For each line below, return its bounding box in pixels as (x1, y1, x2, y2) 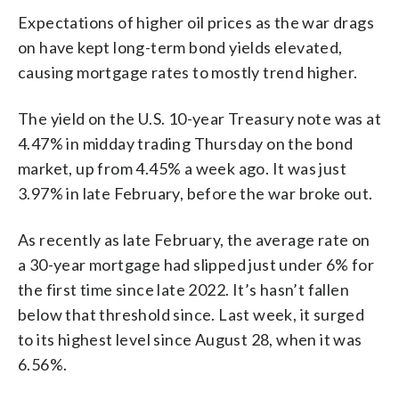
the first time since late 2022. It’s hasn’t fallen (18, 279, 349, 299)
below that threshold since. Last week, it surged (18, 304, 365, 324)
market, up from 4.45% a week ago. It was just (18, 158, 346, 178)
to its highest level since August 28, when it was (18, 329, 362, 349)
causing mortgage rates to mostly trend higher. (18, 61, 358, 82)
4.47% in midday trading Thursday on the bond (18, 133, 354, 153)
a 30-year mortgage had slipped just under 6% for (18, 254, 375, 274)
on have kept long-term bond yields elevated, (18, 37, 343, 57)
